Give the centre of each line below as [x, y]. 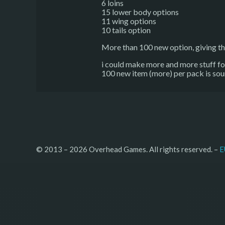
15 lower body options [140, 12]
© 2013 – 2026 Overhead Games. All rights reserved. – [128, 149]
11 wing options [129, 21]
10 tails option [126, 30]
